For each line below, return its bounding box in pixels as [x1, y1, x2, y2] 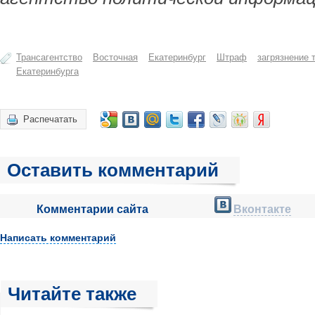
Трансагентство [16, 52, 82, 63]
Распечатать [23, 114, 77, 124]
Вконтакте [233, 203, 291, 215]
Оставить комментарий [7, 160, 219, 181]
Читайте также [8, 283, 136, 304]
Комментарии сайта [36, 203, 148, 215]
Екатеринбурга [16, 66, 79, 77]
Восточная [93, 52, 138, 63]
